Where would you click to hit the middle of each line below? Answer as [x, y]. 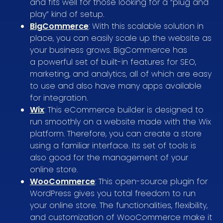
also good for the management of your [109, 157]
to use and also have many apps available [116, 86]
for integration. [59, 98]
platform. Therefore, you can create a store [116, 133]
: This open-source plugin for [151, 181]
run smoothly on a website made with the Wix [120, 121]
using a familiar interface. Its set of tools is [113, 145]
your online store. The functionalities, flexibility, [119, 205]
